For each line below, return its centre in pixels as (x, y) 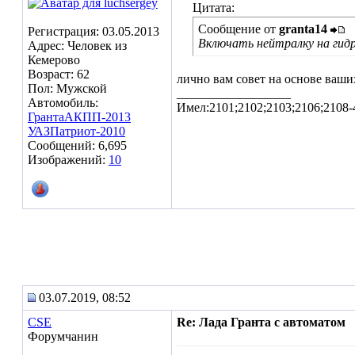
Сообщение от (239, 29)
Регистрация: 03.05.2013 (94, 31)
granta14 (303, 29)
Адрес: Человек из (77, 46)
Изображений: (68, 160)
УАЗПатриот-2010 (76, 131)
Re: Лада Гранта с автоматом (261, 322)
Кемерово (54, 60)
